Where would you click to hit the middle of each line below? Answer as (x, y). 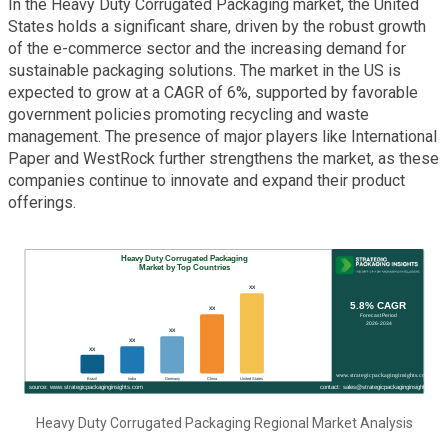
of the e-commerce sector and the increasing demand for (207, 49)
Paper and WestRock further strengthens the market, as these (223, 159)
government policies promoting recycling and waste (188, 115)
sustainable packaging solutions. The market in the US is (204, 71)
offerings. (42, 203)
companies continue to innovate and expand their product (206, 181)
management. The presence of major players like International (222, 137)
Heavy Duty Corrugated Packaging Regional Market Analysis (224, 422)
